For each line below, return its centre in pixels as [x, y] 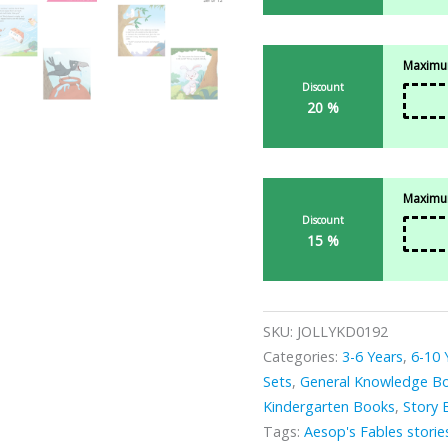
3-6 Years [373, 357]
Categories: [303, 357]
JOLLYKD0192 [343, 332]
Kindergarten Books [329, 407]
